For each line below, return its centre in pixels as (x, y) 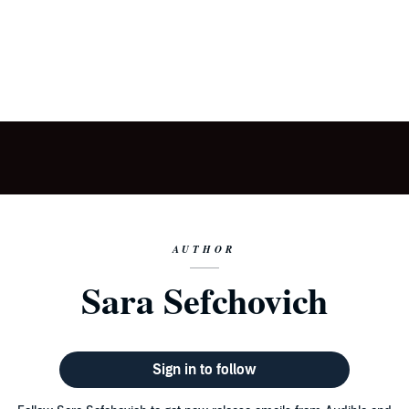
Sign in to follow (204, 370)
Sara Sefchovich (204, 300)
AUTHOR (204, 249)
